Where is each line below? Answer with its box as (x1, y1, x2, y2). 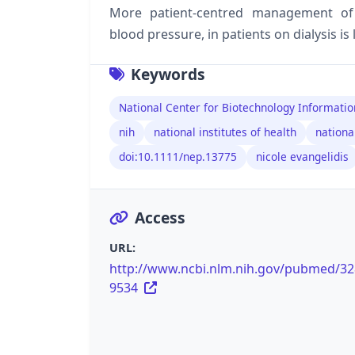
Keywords (131, 63, 205, 85)
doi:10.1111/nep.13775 (119, 149, 237, 165)
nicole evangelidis (256, 149, 349, 165)
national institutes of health (154, 124, 296, 140)
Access (135, 207, 185, 229)
